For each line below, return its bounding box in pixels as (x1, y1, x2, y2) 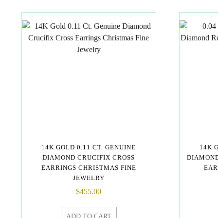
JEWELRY (73, 174, 105, 182)
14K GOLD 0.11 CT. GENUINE (41, 143, 136, 151)
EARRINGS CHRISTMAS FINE (41, 163, 136, 171)
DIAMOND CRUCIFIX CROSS (42, 153, 135, 161)
